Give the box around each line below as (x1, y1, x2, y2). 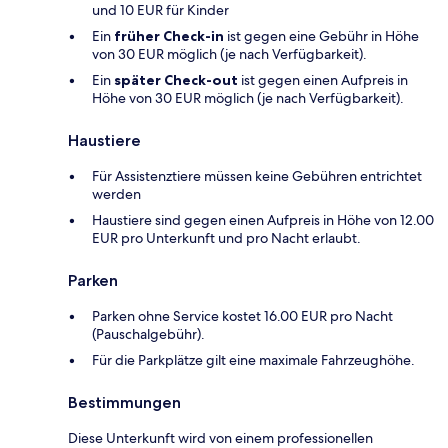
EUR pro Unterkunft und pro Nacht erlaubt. (92, 228, 361, 247)
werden (92, 184, 141, 203)
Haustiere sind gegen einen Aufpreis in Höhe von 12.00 (92, 210, 434, 229)
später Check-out (114, 70, 238, 89)
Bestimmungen (68, 392, 181, 412)
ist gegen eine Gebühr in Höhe (224, 26, 419, 45)
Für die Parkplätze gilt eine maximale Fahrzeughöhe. (92, 350, 415, 369)
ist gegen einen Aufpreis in (238, 70, 408, 89)
